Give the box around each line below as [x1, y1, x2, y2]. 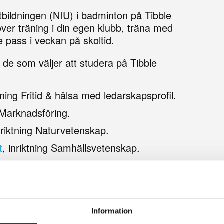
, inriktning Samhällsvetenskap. [2, 140, 140, 155]
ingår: [51, 165, 76, 180]
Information [91, 206, 133, 215]
